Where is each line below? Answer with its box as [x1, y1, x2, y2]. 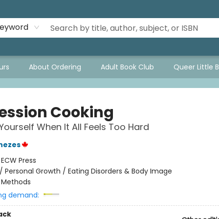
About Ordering [29, 62, 81, 72]
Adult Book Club [101, 62, 154, 72]
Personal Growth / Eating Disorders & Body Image [4, 166, 172, 176]
